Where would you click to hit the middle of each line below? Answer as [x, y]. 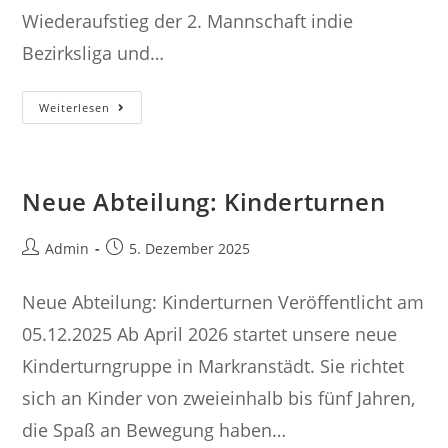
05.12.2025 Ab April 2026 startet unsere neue [210, 334]
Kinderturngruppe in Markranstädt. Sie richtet [213, 366]
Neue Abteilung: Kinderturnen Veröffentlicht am [223, 302]
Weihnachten [159, 107]
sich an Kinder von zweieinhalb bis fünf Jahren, [219, 398]
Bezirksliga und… [93, 53]
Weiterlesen [75, 107]
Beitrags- [51, 247]
